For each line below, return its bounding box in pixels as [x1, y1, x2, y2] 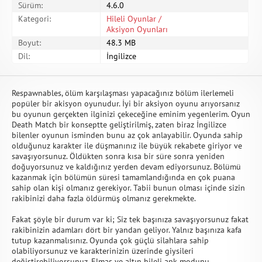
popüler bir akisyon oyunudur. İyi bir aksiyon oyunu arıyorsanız [12, 98, 240, 109]
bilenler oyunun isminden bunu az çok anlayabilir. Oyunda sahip [12, 130, 243, 140]
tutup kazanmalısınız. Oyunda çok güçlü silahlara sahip [12, 235, 209, 246]
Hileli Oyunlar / [106, 13, 161, 24]
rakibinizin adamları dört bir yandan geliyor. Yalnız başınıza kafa [12, 225, 242, 235]
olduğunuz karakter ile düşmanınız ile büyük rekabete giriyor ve [12, 140, 242, 151]
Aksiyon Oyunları [106, 24, 168, 35]
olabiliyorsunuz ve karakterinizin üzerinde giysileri [12, 246, 194, 256]
